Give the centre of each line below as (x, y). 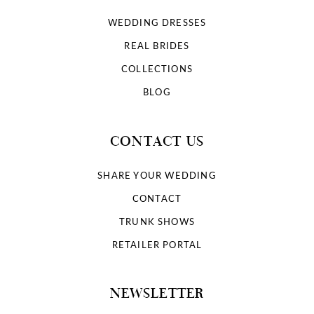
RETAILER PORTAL (157, 244)
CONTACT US (157, 140)
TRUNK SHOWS (157, 221)
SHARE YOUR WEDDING (157, 175)
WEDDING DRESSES (157, 23)
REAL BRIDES (157, 46)
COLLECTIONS (157, 69)
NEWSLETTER (157, 293)
